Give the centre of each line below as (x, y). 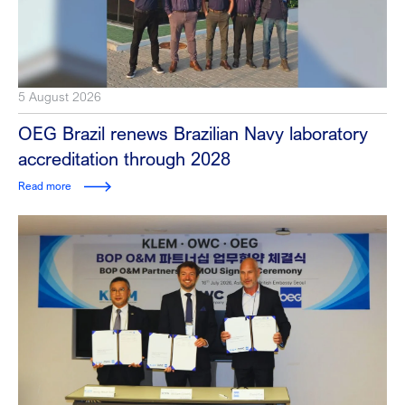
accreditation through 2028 (124, 158)
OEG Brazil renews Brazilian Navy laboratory (193, 133)
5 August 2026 (60, 96)
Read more (45, 185)
